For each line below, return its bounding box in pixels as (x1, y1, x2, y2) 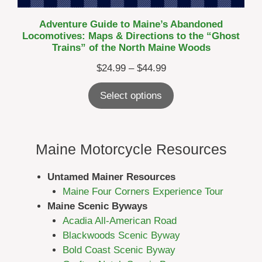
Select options (100, 90, 162, 102)
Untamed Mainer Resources (47, 171, 175, 182)
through (165, 106, 198, 118)
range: (165, 77, 193, 88)
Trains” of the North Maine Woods (51, 42, 211, 54)
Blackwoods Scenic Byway (62, 229, 180, 241)
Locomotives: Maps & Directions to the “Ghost (22, 30, 240, 42)
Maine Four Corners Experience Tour (62, 185, 223, 197)
